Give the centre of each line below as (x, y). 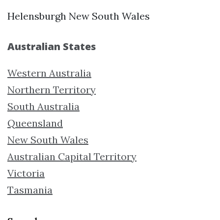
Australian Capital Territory (72, 156)
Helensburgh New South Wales (79, 16)
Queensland (35, 123)
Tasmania (30, 190)
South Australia (43, 106)
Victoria (26, 173)
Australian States (52, 46)
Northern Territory (52, 89)
